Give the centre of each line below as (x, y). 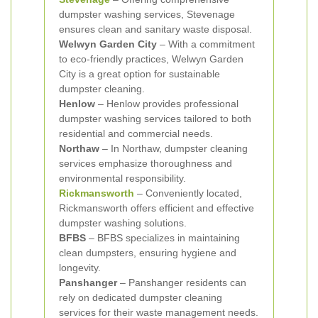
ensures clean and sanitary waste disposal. (155, 29)
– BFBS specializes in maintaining (163, 238)
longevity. (80, 268)
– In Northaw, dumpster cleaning (174, 148)
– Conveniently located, (188, 193)
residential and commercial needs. (136, 133)
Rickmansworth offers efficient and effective (157, 208)
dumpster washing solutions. (123, 223)
